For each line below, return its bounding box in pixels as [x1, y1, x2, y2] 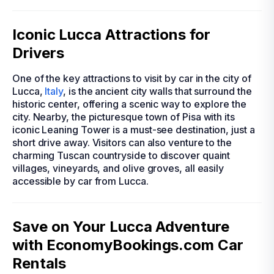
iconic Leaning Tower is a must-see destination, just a [12, 124, 255, 136]
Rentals [12, 254, 66, 272]
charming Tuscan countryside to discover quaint [12, 149, 231, 161]
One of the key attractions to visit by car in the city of [12, 72, 251, 84]
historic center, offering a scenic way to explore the [12, 98, 246, 110]
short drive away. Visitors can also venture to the [12, 136, 232, 149]
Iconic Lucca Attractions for [12, 26, 210, 43]
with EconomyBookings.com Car [12, 236, 243, 254]
